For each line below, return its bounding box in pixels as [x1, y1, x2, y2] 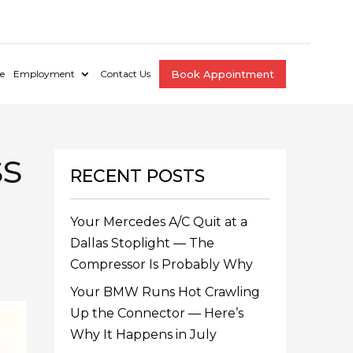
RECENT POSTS [70, 165, 206, 187]
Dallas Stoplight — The [70, 236, 215, 251]
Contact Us [99, 68, 150, 80]
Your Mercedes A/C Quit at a [70, 214, 248, 229]
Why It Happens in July [70, 327, 217, 342]
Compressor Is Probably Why [70, 257, 254, 272]
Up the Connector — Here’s [70, 306, 244, 321]
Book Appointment [170, 68, 274, 80]
